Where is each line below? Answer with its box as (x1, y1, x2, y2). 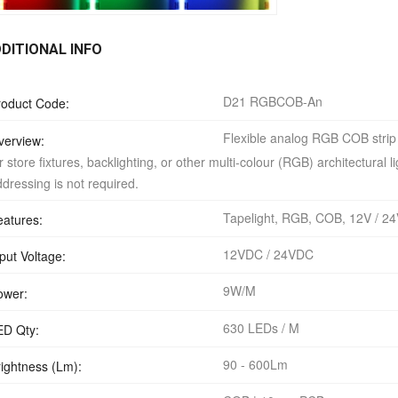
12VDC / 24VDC (222, 245, 314, 264)
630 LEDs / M (222, 318, 299, 337)
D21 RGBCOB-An (222, 92, 322, 111)
